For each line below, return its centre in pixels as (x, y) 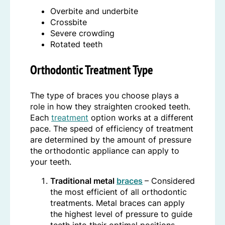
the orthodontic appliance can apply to (105, 151)
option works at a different (141, 118)
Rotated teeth (76, 44)
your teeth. (51, 162)
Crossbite (69, 22)
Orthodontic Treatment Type (92, 70)
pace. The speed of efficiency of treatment (112, 129)
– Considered (170, 181)
